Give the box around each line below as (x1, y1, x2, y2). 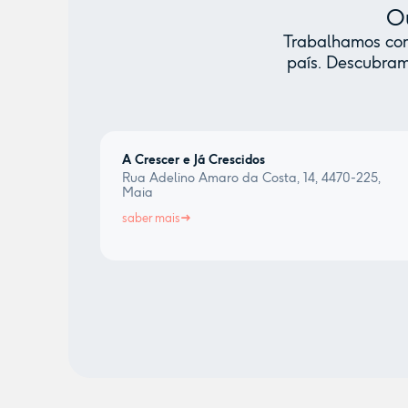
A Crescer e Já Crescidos (121, 152, 265, 168)
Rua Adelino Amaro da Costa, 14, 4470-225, (121, 170, 381, 186)
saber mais (121, 211, 180, 225)
